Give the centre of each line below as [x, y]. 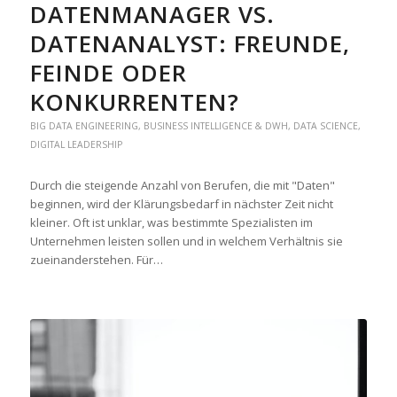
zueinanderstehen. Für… [96, 259]
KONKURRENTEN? [134, 101]
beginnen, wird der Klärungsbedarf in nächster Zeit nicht [181, 203]
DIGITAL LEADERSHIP [76, 144]
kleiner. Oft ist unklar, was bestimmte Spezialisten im [171, 222]
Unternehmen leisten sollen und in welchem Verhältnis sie [186, 241]
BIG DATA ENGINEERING [84, 125]
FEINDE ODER [108, 72]
